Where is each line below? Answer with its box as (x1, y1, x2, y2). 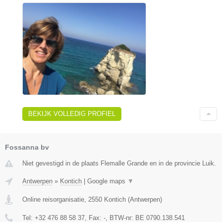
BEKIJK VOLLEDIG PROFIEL (28, 110, 115, 118)
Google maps (87, 177, 127, 185)
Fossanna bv (5, 143, 49, 152)
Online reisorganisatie (22, 196, 84, 204)
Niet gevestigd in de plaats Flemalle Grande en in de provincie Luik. (22, 160, 216, 167)
